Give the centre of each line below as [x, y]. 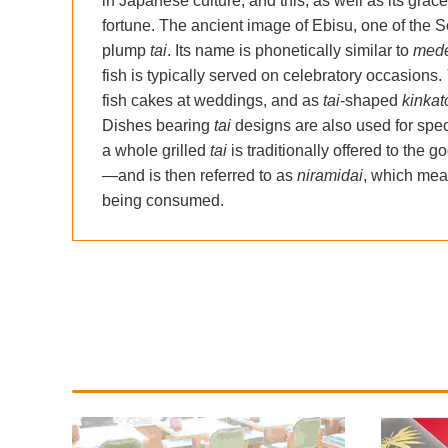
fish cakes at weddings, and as [212, 100]
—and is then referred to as [199, 175]
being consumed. [162, 200]
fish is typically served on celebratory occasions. [273, 75]
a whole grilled [155, 150]
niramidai [329, 175]
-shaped [370, 100]
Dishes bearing [157, 125]
